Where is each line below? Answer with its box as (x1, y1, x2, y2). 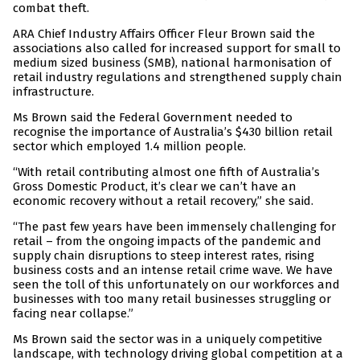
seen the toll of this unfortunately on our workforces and (13, 277, 340, 292)
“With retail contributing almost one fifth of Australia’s (13, 165, 320, 180)
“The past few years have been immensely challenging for (13, 219, 336, 235)
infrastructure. (13, 84, 94, 100)
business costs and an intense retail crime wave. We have (13, 263, 333, 278)
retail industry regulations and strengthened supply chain (13, 70, 342, 85)
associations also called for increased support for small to (13, 41, 341, 56)
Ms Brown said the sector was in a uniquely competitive (13, 332, 322, 347)
